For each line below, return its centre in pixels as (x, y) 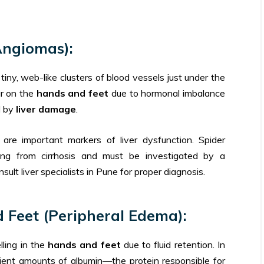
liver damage (46, 109)
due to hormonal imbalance (167, 93)
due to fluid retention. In (173, 244)
